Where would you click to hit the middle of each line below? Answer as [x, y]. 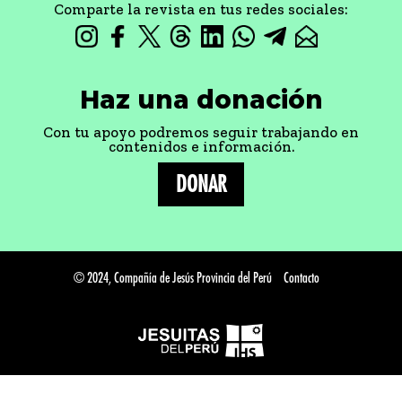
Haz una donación [201, 99]
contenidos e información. [201, 146]
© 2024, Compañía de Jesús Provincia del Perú [173, 278]
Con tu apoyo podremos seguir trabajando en [201, 131]
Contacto [301, 278]
